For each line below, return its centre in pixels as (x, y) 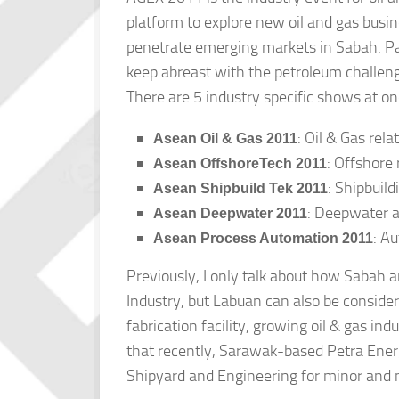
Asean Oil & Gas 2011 (225, 139)
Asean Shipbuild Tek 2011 (240, 189)
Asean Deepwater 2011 (230, 214)
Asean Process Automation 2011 (263, 239)
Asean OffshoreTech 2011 (240, 164)
